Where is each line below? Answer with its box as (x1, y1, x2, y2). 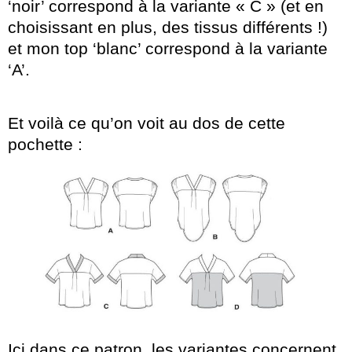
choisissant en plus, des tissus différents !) (8, 18, 328, 37)
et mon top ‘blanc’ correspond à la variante (8, 39, 328, 58)
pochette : (8, 135, 82, 154)
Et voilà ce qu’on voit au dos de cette (8, 114, 285, 133)
